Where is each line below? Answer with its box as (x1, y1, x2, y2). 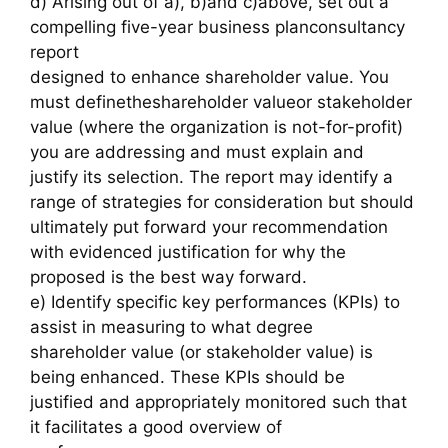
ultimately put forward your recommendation (30, 216, 388, 237)
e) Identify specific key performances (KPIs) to (30, 291, 400, 312)
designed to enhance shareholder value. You (30, 66, 389, 87)
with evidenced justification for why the (30, 241, 346, 262)
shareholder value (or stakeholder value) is (30, 341, 373, 362)
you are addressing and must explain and (30, 141, 364, 162)
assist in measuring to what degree (30, 316, 313, 337)
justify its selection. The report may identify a (30, 166, 393, 187)
